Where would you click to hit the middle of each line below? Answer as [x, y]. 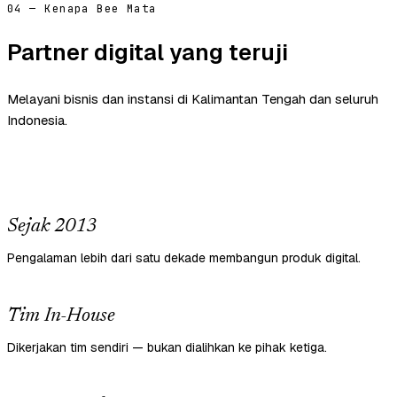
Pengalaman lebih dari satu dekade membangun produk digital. [184, 258]
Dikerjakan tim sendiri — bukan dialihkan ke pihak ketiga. [167, 348]
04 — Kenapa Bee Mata [82, 9]
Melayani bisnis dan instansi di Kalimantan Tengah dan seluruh [193, 99]
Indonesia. [37, 121]
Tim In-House [61, 317]
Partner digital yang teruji [148, 53]
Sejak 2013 [52, 227]
